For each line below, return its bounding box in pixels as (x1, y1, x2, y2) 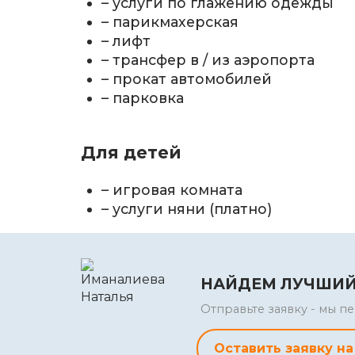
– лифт (101, 32, 151, 49)
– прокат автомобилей (101, 70, 273, 87)
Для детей (81, 142, 181, 162)
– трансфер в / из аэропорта (101, 51, 315, 68)
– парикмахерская (101, 13, 239, 30)
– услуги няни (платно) (101, 200, 273, 217)
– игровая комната (101, 181, 243, 198)
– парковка (101, 89, 185, 106)
